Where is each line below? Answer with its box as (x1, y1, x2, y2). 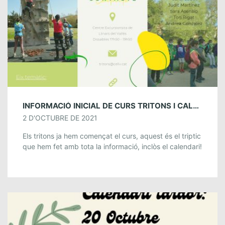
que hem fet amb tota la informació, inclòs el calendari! (23, 142, 202, 151)
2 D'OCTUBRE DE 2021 (23, 113, 97, 122)
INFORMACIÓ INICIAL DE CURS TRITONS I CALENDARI (193, 100, 199, 110)
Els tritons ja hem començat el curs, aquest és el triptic (23, 131, 201, 140)
